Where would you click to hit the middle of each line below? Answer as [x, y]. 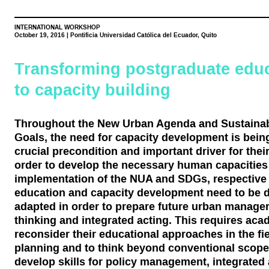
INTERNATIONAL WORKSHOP [57, 27]
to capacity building [92, 90]
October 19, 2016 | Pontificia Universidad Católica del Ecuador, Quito [115, 35]
